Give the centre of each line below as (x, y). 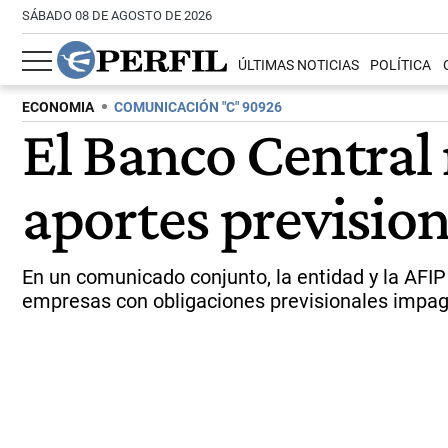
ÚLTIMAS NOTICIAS (299, 66)
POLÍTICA (401, 66)
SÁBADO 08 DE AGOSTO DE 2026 (117, 15)
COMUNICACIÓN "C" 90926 (198, 107)
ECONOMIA (58, 107)
